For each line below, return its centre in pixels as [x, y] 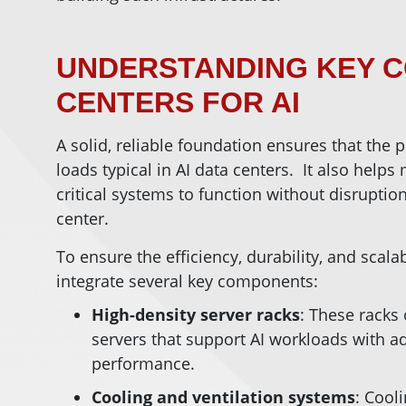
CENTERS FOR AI [178, 102]
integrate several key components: [187, 281]
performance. [143, 363]
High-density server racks [196, 314]
